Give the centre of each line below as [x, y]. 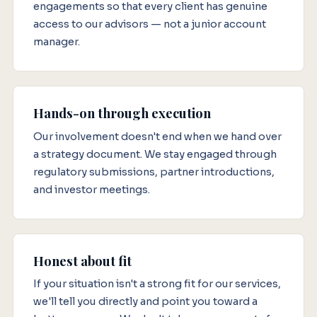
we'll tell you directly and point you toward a [145, 302]
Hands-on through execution [122, 113]
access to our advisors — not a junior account [149, 24]
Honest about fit [82, 260]
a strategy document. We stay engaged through [155, 154]
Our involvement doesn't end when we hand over [157, 136]
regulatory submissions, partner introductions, [154, 172]
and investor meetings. [91, 189]
